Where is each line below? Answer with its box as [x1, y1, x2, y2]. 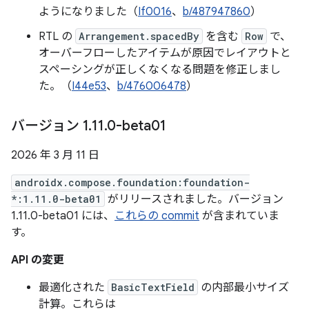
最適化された [39, 281, 108, 295]
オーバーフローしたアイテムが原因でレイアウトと [39, 46, 291, 60]
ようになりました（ [39, 5, 138, 19]
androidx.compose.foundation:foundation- [14, 176, 250, 189]
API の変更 [11, 253, 64, 267]
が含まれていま [199, 209, 279, 223]
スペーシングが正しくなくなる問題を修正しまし [39, 63, 281, 77]
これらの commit [114, 209, 199, 223]
